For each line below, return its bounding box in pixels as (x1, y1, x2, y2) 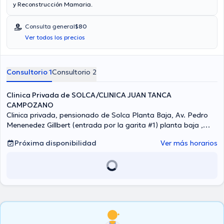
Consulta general (25, 22, 75, 30)
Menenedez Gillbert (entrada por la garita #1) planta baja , (6, 120, 203, 129)
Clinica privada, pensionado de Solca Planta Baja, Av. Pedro (6, 110, 208, 119)
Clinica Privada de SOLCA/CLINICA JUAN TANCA (6, 90, 171, 99)
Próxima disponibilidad (14, 138, 96, 147)
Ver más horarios (160, 138, 217, 147)
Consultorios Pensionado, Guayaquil (6, 130, 127, 139)
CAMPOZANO (6, 100, 53, 109)
